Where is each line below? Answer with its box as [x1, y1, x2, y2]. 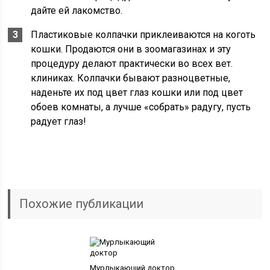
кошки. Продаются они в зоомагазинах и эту [31, 43, 231, 55]
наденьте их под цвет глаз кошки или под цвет [31, 87, 243, 98]
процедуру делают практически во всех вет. [31, 58, 233, 69]
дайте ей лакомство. [31, 5, 123, 16]
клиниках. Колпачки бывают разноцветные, [31, 72, 231, 84]
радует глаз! [31, 116, 87, 127]
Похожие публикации [19, 196, 144, 211]
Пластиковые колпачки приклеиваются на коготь [31, 29, 256, 40]
